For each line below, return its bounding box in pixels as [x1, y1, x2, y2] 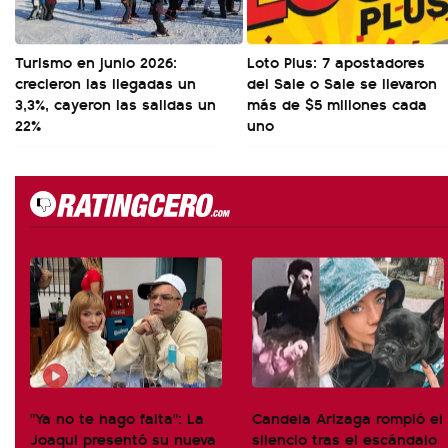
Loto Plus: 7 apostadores [247, 50, 425, 73]
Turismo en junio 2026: [15, 50, 177, 73]
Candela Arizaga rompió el [252, 406, 443, 429]
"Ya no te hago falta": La [30, 406, 204, 429]
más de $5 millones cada [247, 92, 427, 115]
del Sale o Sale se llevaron [247, 71, 437, 94]
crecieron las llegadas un [15, 71, 196, 94]
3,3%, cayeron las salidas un [15, 92, 216, 115]
